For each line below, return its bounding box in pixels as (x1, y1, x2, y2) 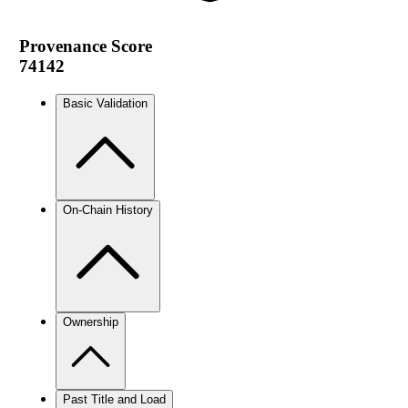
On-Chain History (62, 202, 153, 217)
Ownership (62, 314, 118, 329)
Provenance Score (18, 36, 152, 56)
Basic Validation (62, 96, 148, 110)
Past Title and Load (62, 392, 166, 406)
